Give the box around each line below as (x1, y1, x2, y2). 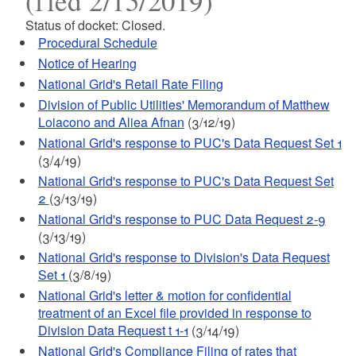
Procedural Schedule (37, 33, 157, 52)
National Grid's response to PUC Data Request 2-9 (37, 210, 326, 228)
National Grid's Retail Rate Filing (37, 75, 223, 93)
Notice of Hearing (37, 54, 137, 72)
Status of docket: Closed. (25, 16, 165, 34)
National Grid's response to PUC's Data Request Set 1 (37, 133, 342, 152)
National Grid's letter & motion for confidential (37, 286, 292, 304)
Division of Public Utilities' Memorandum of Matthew (37, 95, 330, 114)
